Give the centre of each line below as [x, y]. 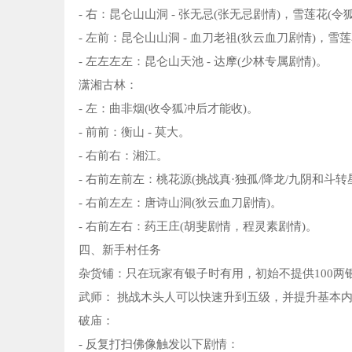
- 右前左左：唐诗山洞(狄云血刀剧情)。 [180, 202]
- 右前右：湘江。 [123, 155]
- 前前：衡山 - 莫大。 [134, 132]
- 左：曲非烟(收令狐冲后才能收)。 [169, 108]
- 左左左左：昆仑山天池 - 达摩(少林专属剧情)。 [203, 61]
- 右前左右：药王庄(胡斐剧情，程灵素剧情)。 [198, 226]
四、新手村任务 [120, 249]
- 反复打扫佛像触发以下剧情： [159, 344]
